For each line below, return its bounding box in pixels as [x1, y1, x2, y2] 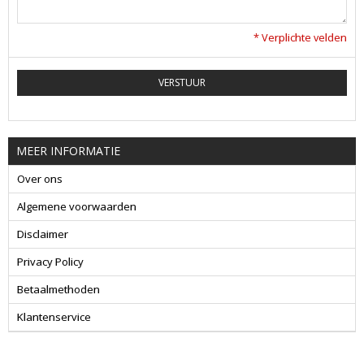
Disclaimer [17, 227, 68, 242]
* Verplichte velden [253, 31, 347, 45]
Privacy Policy [17, 254, 84, 270]
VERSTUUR [158, 76, 206, 90]
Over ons [17, 171, 63, 187]
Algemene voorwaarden [17, 199, 136, 214]
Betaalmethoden [17, 282, 100, 297]
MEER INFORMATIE [16, 143, 120, 159]
